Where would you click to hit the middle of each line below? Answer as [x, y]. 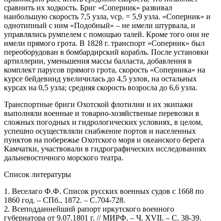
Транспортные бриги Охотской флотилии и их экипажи [98, 104]
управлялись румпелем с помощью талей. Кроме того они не [107, 34]
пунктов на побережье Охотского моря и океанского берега [104, 140]
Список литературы [37, 174]
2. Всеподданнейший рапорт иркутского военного [89, 209]
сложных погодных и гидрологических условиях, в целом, [103, 122]
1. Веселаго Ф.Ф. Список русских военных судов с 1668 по [104, 191]
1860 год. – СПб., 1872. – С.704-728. [65, 200]
